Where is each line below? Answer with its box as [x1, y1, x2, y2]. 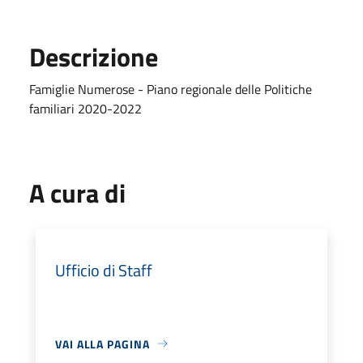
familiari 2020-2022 [29, 98, 142, 118]
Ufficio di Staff [55, 257, 152, 283]
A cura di [29, 173, 126, 212]
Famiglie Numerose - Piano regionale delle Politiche [29, 79, 312, 99]
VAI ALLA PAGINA [55, 335, 150, 352]
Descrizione [29, 36, 158, 76]
